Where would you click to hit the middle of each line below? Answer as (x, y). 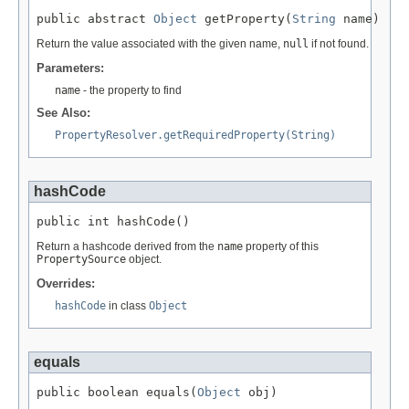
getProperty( (245, 19)
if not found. (339, 43)
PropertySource (81, 259)
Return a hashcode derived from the (127, 246)
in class (127, 306)
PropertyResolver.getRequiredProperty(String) (195, 136)
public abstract (95, 19)
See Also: (63, 113)
